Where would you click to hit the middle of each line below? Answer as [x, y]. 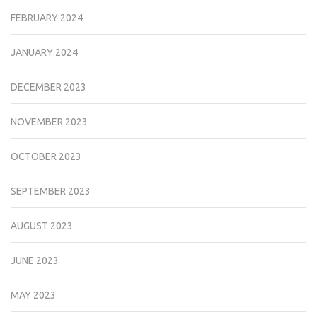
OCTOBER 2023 [46, 156]
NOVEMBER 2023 [49, 121]
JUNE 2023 [35, 260]
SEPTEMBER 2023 [51, 191]
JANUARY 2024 [44, 52]
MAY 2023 [33, 295]
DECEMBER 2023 [48, 87]
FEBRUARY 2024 [47, 17]
